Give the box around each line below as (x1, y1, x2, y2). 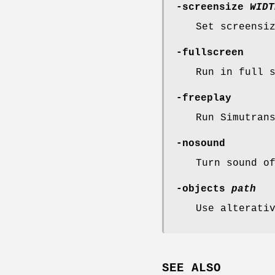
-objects (176, 184, 231, 195)
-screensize (176, 2, 244, 14)
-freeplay (176, 93, 231, 104)
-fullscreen (176, 47, 244, 59)
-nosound (176, 138, 225, 150)
